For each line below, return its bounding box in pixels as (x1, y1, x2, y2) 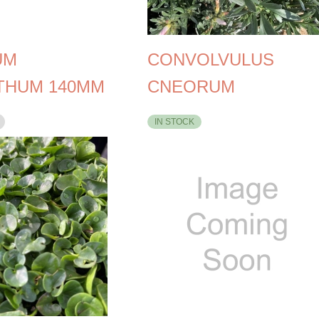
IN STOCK (154, 116, 194, 127)
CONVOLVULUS (147, 49, 274, 69)
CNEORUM (147, 76, 235, 96)
